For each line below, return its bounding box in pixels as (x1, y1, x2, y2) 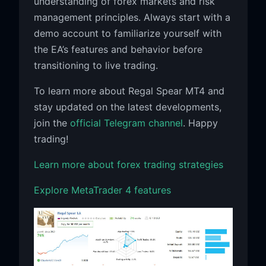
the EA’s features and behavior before (33, 43, 202, 55)
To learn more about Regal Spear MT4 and (33, 84, 224, 97)
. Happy (182, 116, 218, 129)
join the (33, 116, 70, 129)
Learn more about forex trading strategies (33, 158, 223, 170)
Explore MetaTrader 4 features (33, 183, 171, 196)
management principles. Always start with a (33, 11, 230, 23)
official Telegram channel (69, 116, 183, 129)
